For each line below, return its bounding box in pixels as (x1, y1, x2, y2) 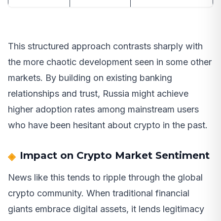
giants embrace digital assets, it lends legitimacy (8, 204, 204, 215)
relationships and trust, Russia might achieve (8, 88, 188, 99)
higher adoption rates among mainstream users (8, 104, 199, 115)
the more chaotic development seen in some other (8, 57, 212, 68)
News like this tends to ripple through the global (8, 172, 203, 183)
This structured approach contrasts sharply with (8, 41, 203, 52)
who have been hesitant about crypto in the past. (8, 120, 208, 131)
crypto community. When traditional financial (8, 188, 189, 199)
